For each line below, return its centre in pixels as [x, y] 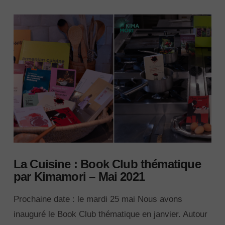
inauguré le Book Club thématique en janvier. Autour [110, 214]
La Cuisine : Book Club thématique [107, 164]
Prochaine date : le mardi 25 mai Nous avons [98, 199]
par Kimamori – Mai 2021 [79, 177]
